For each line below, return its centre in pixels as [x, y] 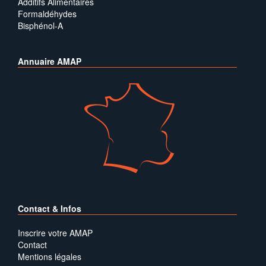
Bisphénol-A [40, 26]
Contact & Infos [50, 208]
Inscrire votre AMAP [55, 233]
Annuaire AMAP [50, 61]
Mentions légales [50, 256]
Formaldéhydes [47, 14]
